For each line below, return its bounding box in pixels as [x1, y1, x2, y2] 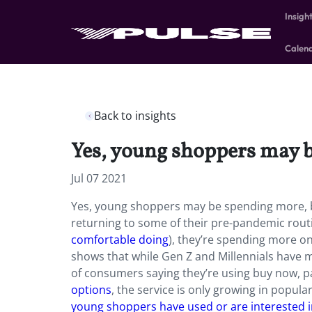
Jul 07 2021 [71, 171, 127, 186]
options [71, 282, 111, 297]
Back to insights [94, 108, 176, 123]
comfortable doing [71, 232, 169, 247]
